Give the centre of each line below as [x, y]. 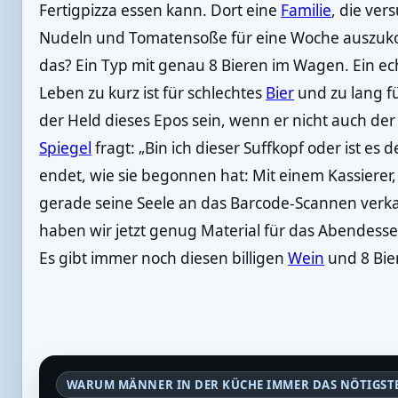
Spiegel [66, 148]
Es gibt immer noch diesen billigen [164, 259]
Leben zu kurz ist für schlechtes [153, 93]
